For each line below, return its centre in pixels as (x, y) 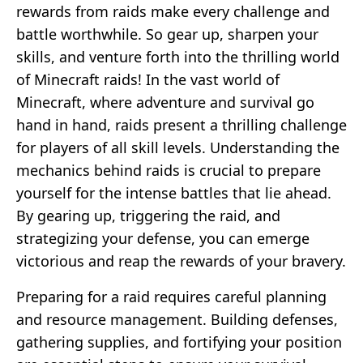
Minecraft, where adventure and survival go (165, 102)
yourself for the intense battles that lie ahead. (174, 192)
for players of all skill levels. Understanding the (178, 147)
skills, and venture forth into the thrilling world (178, 56)
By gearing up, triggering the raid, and (148, 215)
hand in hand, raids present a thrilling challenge (181, 124)
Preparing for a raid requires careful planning (171, 296)
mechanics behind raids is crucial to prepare (169, 170)
